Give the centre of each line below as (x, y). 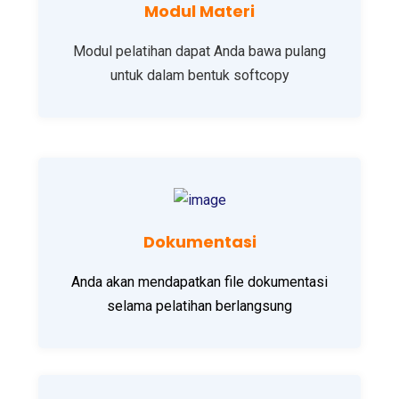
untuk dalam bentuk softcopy (199, 76)
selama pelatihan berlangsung (199, 306)
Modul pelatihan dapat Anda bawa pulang (199, 52)
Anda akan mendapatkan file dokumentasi (199, 282)
